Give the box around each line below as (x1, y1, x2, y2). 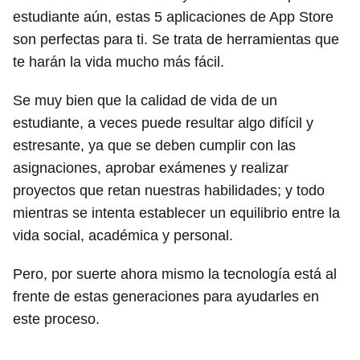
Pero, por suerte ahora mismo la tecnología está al (13, 266, 337, 283)
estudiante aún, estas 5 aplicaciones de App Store (13, 9, 333, 26)
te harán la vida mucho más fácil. (13, 54, 224, 71)
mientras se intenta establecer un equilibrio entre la (13, 205, 340, 222)
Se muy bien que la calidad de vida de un (13, 92, 277, 109)
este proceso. (13, 311, 100, 328)
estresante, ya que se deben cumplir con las (13, 137, 296, 154)
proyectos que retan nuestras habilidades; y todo (13, 182, 325, 199)
